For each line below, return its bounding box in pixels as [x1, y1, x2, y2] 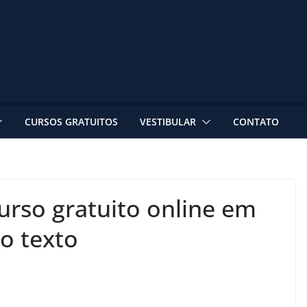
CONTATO [233, 114, 279, 128]
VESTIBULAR [140, 114, 196, 128]
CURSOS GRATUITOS [25, 114, 118, 128]
